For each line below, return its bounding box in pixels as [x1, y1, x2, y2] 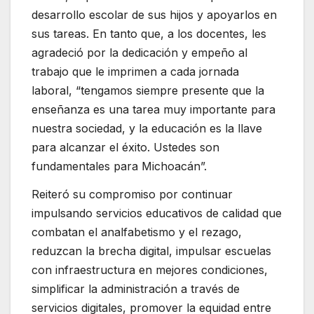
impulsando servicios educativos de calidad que [32, 206, 282, 221]
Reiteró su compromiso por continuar [32, 187, 233, 202]
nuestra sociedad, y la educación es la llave [32, 121, 262, 136]
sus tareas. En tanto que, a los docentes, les [32, 27, 266, 41]
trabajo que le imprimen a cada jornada [32, 64, 239, 79]
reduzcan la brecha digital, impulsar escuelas [32, 244, 271, 259]
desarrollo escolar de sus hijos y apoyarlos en [32, 8, 277, 22]
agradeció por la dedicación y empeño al [32, 46, 247, 60]
